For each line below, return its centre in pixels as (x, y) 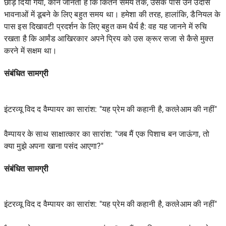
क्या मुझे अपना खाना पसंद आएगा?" (54, 146)
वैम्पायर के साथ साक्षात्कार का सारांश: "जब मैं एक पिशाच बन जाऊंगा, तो (107, 134)
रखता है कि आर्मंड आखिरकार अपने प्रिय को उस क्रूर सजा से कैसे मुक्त (109, 39)
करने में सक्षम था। (31, 51)
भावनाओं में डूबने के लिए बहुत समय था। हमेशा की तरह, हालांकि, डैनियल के (112, 15)
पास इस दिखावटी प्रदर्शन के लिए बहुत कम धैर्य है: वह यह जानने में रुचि (106, 27)
